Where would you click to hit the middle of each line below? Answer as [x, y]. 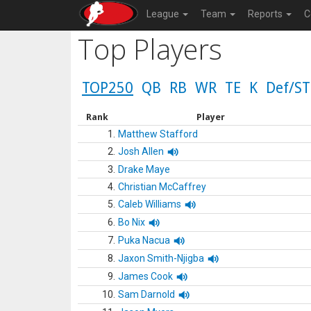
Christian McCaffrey [162, 187]
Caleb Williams [150, 204]
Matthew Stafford [158, 134]
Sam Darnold [146, 294]
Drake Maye [144, 169]
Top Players [150, 49]
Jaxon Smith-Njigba [161, 258]
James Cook [145, 276]
